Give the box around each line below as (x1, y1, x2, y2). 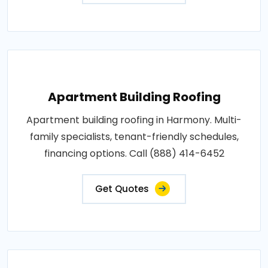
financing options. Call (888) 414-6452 (44, 146, 224, 160)
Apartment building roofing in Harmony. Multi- (26, 112, 242, 127)
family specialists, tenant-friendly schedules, (29, 129, 239, 144)
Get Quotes (95, 182, 149, 195)
